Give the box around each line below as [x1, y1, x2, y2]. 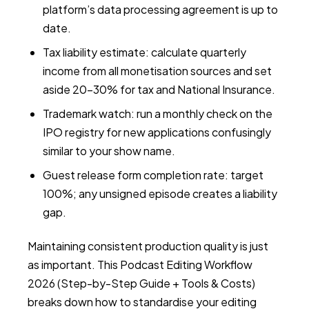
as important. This [28, 257, 120, 272]
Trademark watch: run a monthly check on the [43, 106, 272, 121]
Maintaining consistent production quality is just [28, 239, 268, 253]
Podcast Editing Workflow [120, 257, 252, 272]
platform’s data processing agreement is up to [43, 2, 278, 17]
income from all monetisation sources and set [43, 63, 272, 78]
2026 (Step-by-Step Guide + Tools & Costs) [28, 276, 255, 290]
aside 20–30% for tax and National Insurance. [43, 82, 275, 97]
